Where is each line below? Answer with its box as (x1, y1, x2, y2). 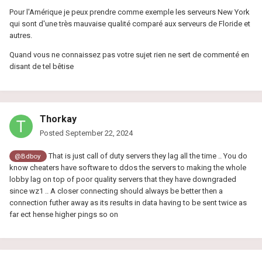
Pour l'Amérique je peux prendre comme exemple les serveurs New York (9, 8, 250, 17)
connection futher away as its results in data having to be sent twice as (9, 198, 247, 207)
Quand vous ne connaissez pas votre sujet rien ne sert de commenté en (9, 50, 249, 60)
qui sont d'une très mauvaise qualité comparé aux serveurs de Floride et (9, 19, 250, 29)
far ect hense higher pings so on (9, 209, 120, 219)
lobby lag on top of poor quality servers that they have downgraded (9, 174, 236, 184)
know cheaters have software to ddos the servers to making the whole (9, 163, 246, 172)
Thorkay (40, 113, 77, 125)
